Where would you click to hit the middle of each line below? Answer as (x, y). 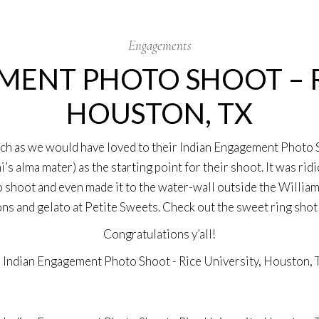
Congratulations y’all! (159, 234)
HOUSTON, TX (159, 114)
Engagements (159, 46)
